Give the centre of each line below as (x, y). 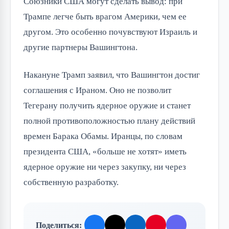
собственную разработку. (71, 182)
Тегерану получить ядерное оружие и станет (107, 106)
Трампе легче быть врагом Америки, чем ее (105, 17)
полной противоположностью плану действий (109, 121)
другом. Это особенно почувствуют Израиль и (110, 32)
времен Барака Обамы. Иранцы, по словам (103, 136)
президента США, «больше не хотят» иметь (105, 152)
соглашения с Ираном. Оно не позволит (97, 90)
